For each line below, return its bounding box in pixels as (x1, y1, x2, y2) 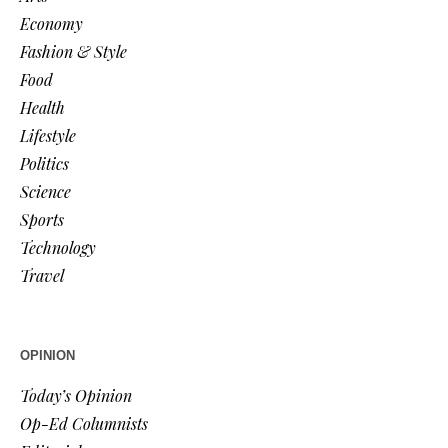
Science (20, 181, 72, 203)
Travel (20, 265, 65, 287)
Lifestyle (20, 125, 77, 147)
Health (20, 97, 66, 119)
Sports (20, 209, 65, 231)
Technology (20, 237, 97, 259)
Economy (20, 13, 84, 35)
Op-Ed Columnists (20, 413, 149, 435)
